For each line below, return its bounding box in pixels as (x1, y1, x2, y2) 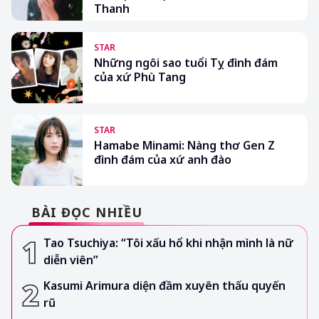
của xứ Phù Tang (94, 68, 186, 85)
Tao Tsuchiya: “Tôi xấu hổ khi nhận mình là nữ (43, 234, 293, 251)
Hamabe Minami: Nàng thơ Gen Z (94, 137, 275, 153)
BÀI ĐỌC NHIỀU (31, 203, 142, 221)
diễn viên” (43, 251, 98, 268)
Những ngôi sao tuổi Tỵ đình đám (94, 54, 278, 70)
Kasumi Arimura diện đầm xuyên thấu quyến (43, 277, 286, 293)
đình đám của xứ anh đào (94, 151, 231, 167)
